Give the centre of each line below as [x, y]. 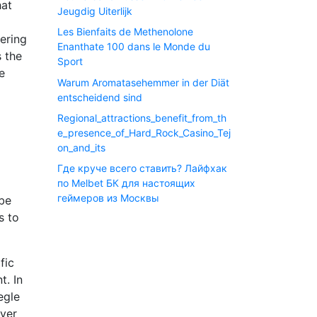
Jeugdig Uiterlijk [95, 11]
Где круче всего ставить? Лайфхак [142, 168]
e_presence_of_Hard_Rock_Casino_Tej [144, 133]
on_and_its [81, 148]
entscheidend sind [100, 97]
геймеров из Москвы [108, 198]
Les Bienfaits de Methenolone [125, 32]
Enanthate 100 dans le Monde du [134, 47]
